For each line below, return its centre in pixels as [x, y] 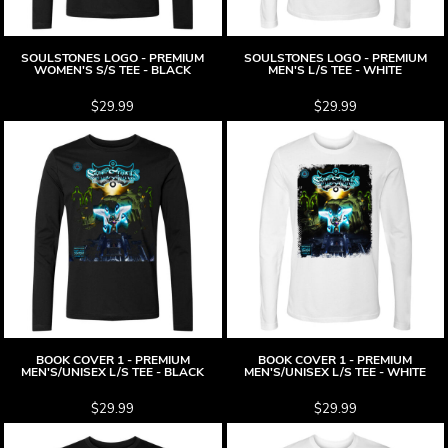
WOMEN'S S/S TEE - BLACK [113, 69]
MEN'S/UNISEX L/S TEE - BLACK [113, 372]
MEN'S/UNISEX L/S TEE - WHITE [335, 372]
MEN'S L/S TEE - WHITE [335, 69]
